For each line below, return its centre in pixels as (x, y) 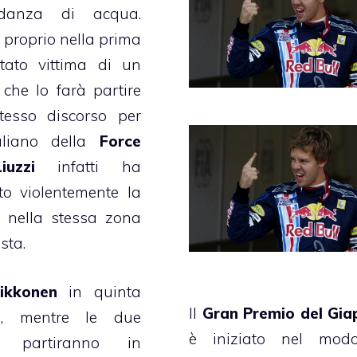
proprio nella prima (73, 39)
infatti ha (100, 167)
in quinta (99, 291)
